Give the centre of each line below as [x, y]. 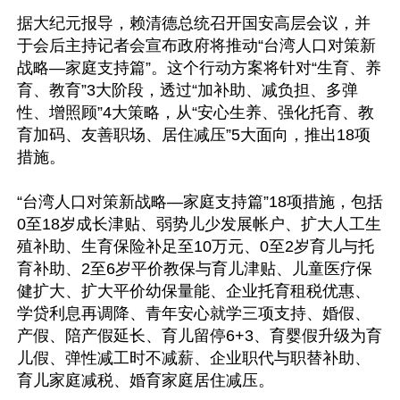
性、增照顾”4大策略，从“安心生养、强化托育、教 [196, 112]
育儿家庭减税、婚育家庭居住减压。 [146, 380]
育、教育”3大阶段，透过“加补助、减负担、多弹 [187, 90]
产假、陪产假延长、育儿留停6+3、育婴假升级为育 [200, 336]
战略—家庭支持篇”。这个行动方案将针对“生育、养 [199, 68]
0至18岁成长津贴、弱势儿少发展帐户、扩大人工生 [199, 224]
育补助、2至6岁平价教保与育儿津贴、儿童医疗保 [195, 269]
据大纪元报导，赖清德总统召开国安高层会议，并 [194, 23]
